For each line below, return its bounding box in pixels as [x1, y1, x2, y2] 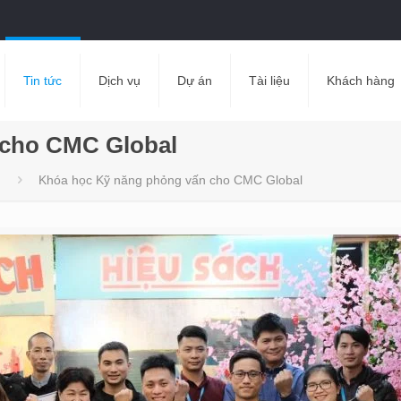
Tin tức [22, 73, 62, 88]
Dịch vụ [98, 73, 141, 88]
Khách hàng [326, 73, 395, 88]
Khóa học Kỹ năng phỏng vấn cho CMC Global [38, 173, 303, 187]
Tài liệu [248, 73, 290, 88]
